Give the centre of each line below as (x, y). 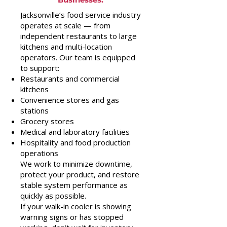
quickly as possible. (53, 196)
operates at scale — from (65, 25)
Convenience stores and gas (70, 100)
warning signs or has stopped (72, 217)
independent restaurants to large (79, 36)
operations (39, 153)
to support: (40, 68)
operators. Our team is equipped (78, 57)
